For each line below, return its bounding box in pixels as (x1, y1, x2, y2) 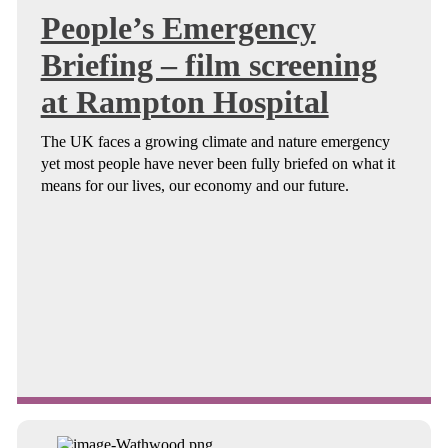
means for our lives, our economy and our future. (40, 176, 349, 194)
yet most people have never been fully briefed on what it (40, 154, 395, 172)
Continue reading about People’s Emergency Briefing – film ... (384, 413, 401, 431)
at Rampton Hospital (40, 84, 329, 121)
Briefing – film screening (40, 47, 377, 84)
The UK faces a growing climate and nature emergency (40, 132, 390, 150)
